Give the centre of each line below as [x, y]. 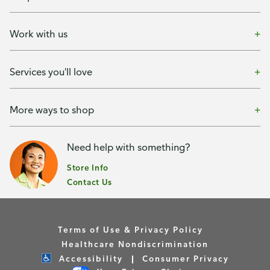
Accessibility [89, 258]
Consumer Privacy [185, 258]
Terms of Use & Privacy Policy [130, 229]
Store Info [88, 167]
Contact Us [89, 182]
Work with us [39, 33]
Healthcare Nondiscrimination [135, 244]
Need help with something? [129, 147]
